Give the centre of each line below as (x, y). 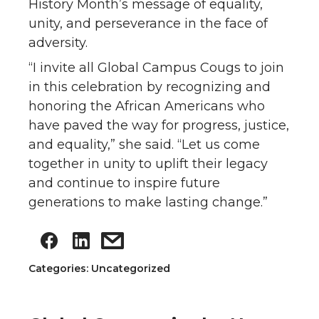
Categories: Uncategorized (99, 268)
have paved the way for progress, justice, (159, 125)
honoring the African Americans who (147, 106)
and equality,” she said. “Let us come (144, 144)
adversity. (58, 42)
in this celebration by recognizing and (150, 87)
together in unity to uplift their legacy (148, 163)
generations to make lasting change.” (148, 202)
